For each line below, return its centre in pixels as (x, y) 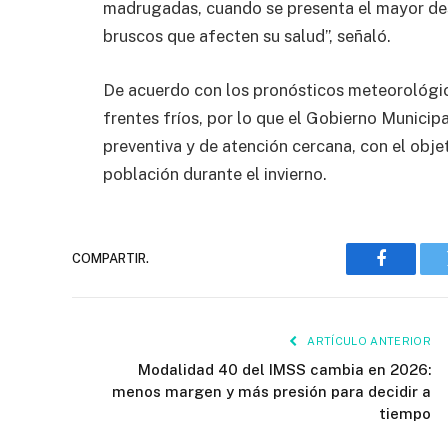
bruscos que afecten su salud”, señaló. (247, 36)
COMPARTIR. (110, 259)
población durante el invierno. (215, 173)
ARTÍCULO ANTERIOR (367, 340)
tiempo (405, 413)
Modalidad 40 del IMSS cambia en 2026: (284, 369)
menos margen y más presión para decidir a (271, 391)
